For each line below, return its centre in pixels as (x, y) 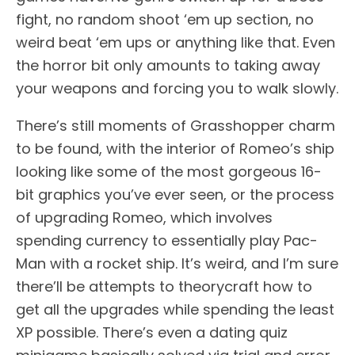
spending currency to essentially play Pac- (167, 240)
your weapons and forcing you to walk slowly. (177, 88)
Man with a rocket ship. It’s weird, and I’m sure (177, 263)
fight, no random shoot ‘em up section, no (165, 19)
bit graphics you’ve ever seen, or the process (175, 194)
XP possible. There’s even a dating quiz (152, 332)
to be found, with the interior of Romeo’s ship (175, 148)
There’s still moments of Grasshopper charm (176, 125)
